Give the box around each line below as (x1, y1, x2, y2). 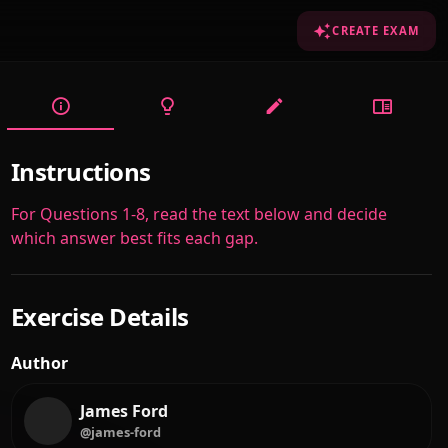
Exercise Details (10, 300, 189, 333)
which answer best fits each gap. (10, 227, 258, 249)
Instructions (10, 155, 151, 188)
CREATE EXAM (332, 23, 420, 38)
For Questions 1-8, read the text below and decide (10, 203, 387, 225)
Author (10, 352, 68, 374)
